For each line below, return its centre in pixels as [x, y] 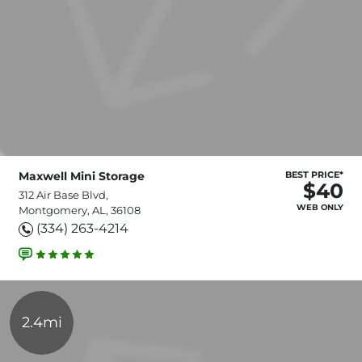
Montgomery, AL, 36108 [80, 210]
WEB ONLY [320, 207]
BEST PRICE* [314, 174]
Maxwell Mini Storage [82, 176]
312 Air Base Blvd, [63, 194]
